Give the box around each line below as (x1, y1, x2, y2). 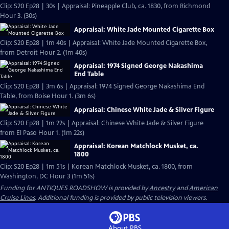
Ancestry (149, 184, 175, 192)
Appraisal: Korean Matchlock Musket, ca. (74, 142, 198, 150)
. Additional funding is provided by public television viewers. (35, 194, 207, 202)
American (189, 184, 218, 192)
